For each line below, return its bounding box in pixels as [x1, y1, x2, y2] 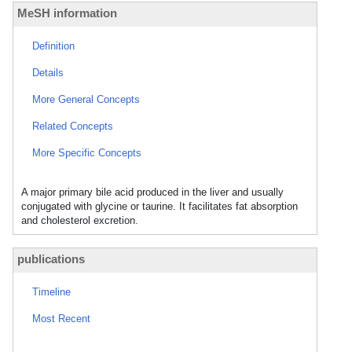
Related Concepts [32, 120, 113, 132]
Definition [32, 40, 75, 52]
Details [32, 67, 64, 79]
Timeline [32, 286, 71, 298]
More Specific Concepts [32, 147, 141, 159]
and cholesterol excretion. [21, 214, 138, 226]
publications [17, 252, 85, 266]
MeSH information [17, 6, 117, 20]
